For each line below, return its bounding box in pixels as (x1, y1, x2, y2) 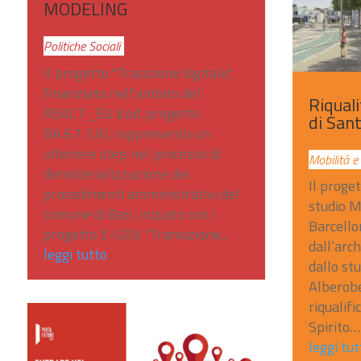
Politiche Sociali (43, 35, 120, 56)
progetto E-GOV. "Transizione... (43, 222, 228, 245)
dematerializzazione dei (43, 162, 189, 185)
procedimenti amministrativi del (43, 182, 239, 205)
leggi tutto (43, 243, 107, 265)
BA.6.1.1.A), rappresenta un (43, 122, 210, 144)
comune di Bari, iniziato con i (43, 202, 215, 225)
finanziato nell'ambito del (43, 81, 201, 104)
